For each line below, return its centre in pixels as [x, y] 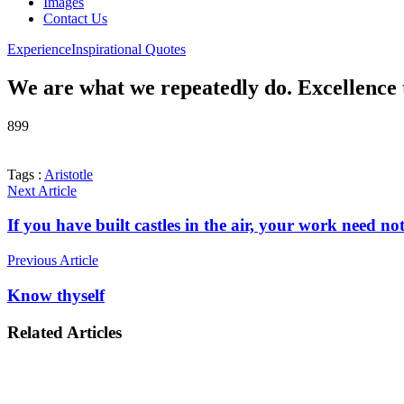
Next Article [42, 190]
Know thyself [56, 295]
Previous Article [53, 261]
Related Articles [64, 332]
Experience [39, 49]
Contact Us [75, 18]
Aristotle [69, 174]
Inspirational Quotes [129, 49]
